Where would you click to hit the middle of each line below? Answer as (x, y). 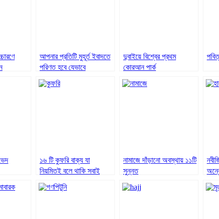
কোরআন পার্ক (140, 67)
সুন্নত (131, 171)
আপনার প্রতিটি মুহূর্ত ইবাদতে (75, 56)
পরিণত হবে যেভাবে (63, 67)
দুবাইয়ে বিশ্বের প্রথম (150, 56)
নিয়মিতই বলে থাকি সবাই (70, 171)
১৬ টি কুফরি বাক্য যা (65, 160)
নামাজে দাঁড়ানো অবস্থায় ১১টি (160, 160)
